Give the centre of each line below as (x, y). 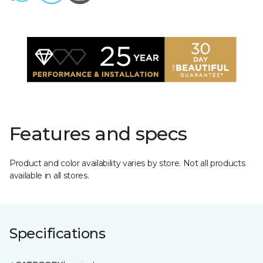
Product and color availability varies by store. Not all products (127, 163)
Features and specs (98, 134)
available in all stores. (49, 176)
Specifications (58, 233)
